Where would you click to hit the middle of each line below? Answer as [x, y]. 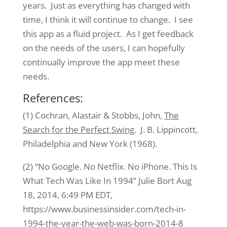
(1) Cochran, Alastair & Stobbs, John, [93, 115]
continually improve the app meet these [101, 62]
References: [53, 98]
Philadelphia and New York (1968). [90, 143]
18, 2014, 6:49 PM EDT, [67, 195]
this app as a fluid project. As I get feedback [108, 33]
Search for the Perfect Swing [78, 129]
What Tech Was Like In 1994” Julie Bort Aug [107, 180]
